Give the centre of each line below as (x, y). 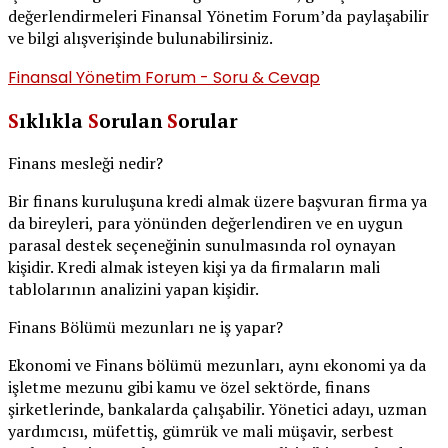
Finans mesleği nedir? (85, 162)
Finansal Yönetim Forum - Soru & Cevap (164, 78)
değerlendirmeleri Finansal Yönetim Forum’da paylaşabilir (218, 16)
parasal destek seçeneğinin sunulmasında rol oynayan (202, 244)
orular (208, 121)
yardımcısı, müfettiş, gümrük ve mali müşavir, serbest (201, 430)
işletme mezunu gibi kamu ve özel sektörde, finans (189, 386)
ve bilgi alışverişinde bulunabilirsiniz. (140, 38)
